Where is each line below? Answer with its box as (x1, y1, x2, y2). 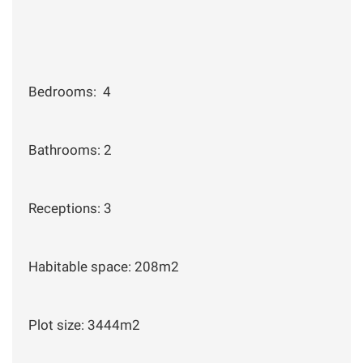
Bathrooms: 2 (28, 141, 112, 158)
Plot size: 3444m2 (28, 316, 143, 333)
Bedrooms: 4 (28, 83, 111, 100)
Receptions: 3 (28, 199, 112, 216)
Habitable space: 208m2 (28, 258, 179, 275)
